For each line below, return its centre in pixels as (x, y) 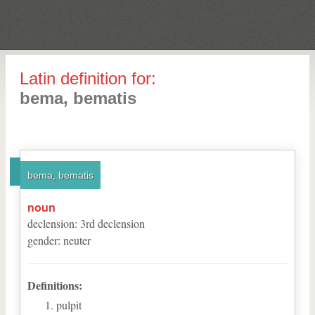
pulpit (69, 305)
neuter (77, 240)
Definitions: (55, 285)
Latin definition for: (88, 78)
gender (43, 240)
